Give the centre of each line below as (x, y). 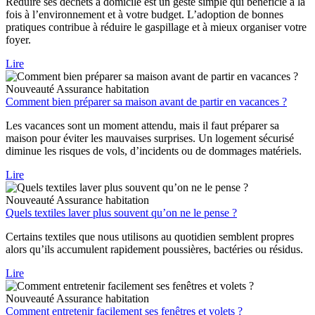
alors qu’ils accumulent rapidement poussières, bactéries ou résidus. (154, 250)
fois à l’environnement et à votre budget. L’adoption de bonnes (144, 15)
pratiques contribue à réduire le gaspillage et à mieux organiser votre (156, 27)
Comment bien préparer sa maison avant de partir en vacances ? (146, 102)
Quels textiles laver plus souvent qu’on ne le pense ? (121, 213)
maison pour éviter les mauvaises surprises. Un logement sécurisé (150, 139)
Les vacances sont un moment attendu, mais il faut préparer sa (142, 126)
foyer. (18, 40)
